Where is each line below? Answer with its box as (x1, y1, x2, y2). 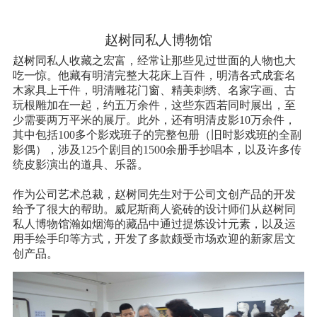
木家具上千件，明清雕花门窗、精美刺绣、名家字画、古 (12, 84, 296, 97)
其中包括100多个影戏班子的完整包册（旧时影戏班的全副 (12, 129, 301, 142)
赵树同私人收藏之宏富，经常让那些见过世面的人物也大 (12, 54, 296, 67)
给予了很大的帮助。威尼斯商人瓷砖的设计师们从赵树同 (12, 203, 296, 216)
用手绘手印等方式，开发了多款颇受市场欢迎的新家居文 (12, 233, 296, 246)
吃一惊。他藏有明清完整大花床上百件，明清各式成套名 (12, 69, 296, 82)
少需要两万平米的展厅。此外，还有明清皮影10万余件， (12, 114, 296, 127)
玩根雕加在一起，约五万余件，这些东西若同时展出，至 (12, 99, 296, 112)
